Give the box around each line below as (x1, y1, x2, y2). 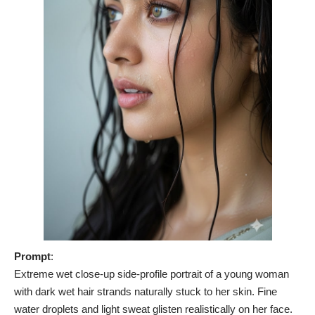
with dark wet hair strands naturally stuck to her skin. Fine (14, 285, 277, 297)
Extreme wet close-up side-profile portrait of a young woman (14, 267, 289, 280)
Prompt (14, 250, 51, 262)
